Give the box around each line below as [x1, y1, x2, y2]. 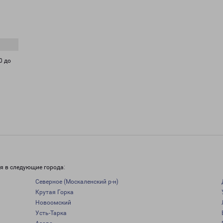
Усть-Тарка [35, 210, 67, 217]
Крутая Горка [35, 189, 74, 196]
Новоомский [35, 199, 71, 206]
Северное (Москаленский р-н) [35, 178, 118, 185]
